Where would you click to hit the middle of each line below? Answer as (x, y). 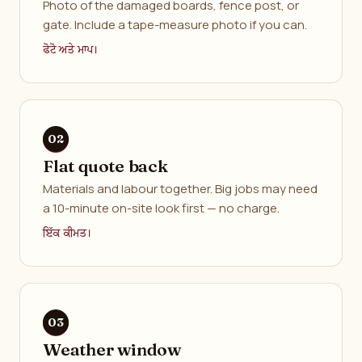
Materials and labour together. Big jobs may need (180, 189)
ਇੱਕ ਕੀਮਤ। (67, 234)
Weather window (112, 349)
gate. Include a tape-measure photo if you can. (175, 25)
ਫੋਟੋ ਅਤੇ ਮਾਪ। (71, 50)
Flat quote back (105, 166)
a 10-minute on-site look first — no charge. (161, 208)
